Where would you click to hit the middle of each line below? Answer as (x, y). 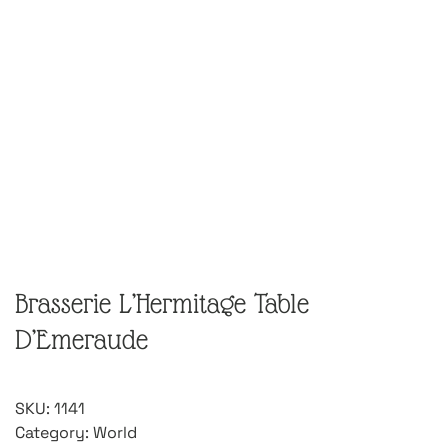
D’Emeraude (81, 340)
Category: (54, 433)
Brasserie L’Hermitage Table (162, 304)
